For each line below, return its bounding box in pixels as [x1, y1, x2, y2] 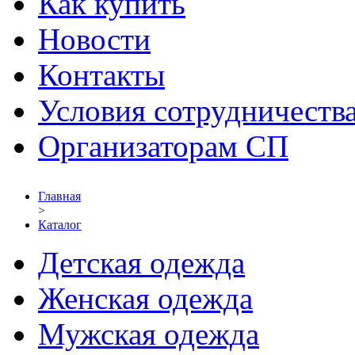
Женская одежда [38, 281, 253, 315]
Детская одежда [38, 246, 245, 280]
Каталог [38, 218, 82, 231]
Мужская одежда [38, 317, 259, 351]
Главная [38, 189, 81, 203]
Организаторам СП [38, 129, 288, 163]
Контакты [38, 58, 165, 92]
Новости [38, 22, 151, 56]
